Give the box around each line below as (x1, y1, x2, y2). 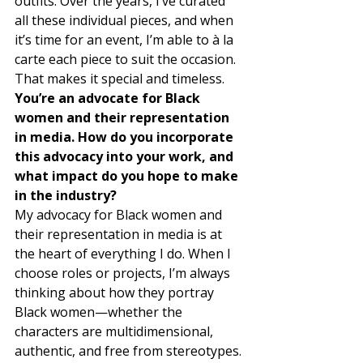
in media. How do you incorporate (15, 128, 237, 146)
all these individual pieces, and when (15, 11, 237, 29)
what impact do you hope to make (15, 167, 241, 185)
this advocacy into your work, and (15, 147, 237, 165)
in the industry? (15, 186, 117, 204)
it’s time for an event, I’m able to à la (15, 31, 237, 49)
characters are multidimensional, (15, 322, 216, 340)
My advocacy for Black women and (15, 206, 225, 224)
